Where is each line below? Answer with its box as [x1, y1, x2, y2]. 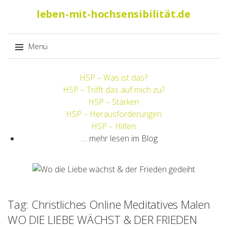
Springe [15, 65, 41, 75]
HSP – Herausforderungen [65, 108, 162, 120]
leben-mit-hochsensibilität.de [36, 7, 191, 21]
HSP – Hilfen [91, 121, 136, 132]
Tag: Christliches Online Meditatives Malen [8, 196, 210, 212]
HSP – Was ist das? [80, 72, 147, 83]
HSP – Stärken [88, 96, 139, 107]
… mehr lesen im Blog [82, 133, 158, 144]
